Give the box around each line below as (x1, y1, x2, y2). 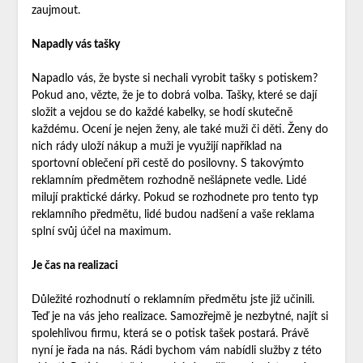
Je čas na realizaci (31, 260, 118, 272)
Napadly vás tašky (31, 39, 120, 51)
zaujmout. (31, 5, 80, 17)
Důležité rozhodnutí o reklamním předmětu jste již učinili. (31, 294, 314, 306)
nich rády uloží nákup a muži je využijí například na (31, 141, 282, 153)
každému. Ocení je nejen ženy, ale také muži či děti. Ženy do (31, 124, 328, 136)
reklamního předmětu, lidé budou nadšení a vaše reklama (31, 209, 314, 221)
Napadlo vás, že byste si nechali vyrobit (31, 73, 229, 85)
